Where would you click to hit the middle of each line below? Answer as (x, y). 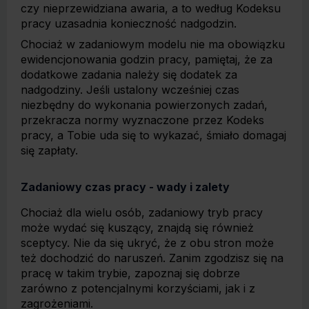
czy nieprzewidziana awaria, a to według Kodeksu (151, 8)
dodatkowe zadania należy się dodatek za (129, 74)
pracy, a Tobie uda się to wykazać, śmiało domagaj (153, 135)
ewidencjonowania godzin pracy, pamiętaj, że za (147, 59)
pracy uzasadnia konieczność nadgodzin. (129, 23)
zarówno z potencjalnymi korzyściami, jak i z (138, 288)
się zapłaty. (49, 150)
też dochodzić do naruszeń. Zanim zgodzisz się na (152, 258)
